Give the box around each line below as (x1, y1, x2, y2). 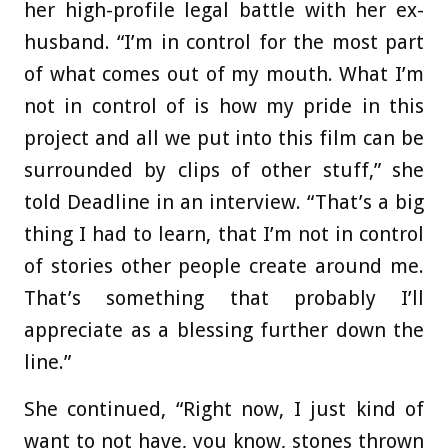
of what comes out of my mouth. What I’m (24, 61, 424, 86)
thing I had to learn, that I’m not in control (24, 221, 424, 246)
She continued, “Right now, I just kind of (24, 396, 424, 421)
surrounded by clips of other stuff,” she (24, 157, 424, 182)
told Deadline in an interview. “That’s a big (24, 189, 424, 214)
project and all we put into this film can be (24, 125, 424, 150)
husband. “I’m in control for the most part (24, 29, 424, 54)
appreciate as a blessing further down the (24, 317, 424, 342)
